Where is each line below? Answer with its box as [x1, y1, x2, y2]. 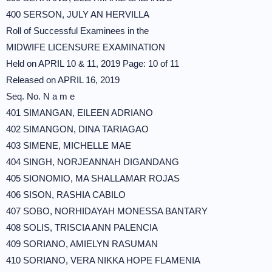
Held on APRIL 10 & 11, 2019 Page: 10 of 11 [6, 58, 179, 69]
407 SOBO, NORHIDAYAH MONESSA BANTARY [6, 206, 208, 216]
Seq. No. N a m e [6, 91, 75, 101]
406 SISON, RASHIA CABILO [6, 189, 126, 200]
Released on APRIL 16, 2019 [6, 75, 120, 85]
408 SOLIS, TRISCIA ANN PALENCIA [6, 222, 158, 233]
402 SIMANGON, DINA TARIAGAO [6, 124, 149, 134]
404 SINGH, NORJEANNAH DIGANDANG [6, 157, 179, 167]
